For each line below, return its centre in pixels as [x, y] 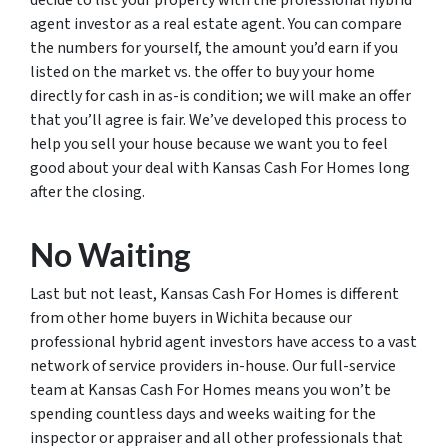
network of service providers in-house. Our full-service [213, 365]
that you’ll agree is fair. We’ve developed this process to [218, 119]
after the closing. [87, 191]
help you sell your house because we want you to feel [209, 143]
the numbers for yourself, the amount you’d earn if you [214, 47]
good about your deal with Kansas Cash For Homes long [220, 167]
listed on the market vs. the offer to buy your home [202, 71]
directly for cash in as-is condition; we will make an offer [220, 95]
